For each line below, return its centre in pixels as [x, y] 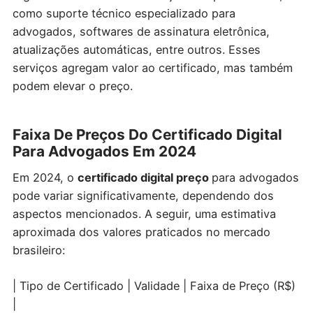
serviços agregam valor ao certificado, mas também [152, 68]
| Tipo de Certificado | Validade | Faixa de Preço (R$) [154, 285]
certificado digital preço [144, 178]
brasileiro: [38, 250]
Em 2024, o [45, 178]
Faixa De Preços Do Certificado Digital [147, 135]
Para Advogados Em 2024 [104, 152]
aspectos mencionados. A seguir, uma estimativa [144, 214]
